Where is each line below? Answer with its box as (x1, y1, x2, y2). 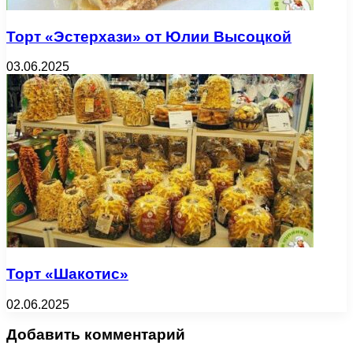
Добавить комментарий (6, 326, 185, 344)
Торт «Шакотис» (6, 266, 128, 283)
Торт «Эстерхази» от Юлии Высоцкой (6, 28, 292, 45)
